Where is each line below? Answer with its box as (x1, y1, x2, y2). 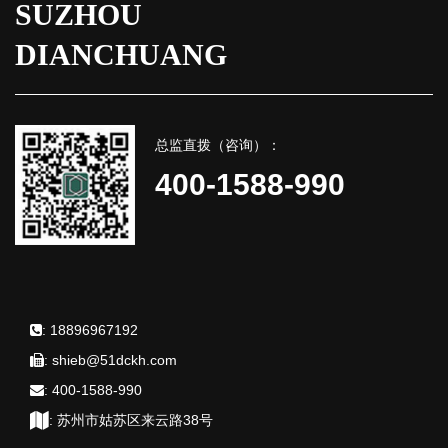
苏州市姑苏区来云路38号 (57, 411, 213, 428)
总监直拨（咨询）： (155, 136, 281, 153)
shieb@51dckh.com (52, 351, 177, 368)
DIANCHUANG (15, 37, 227, 71)
